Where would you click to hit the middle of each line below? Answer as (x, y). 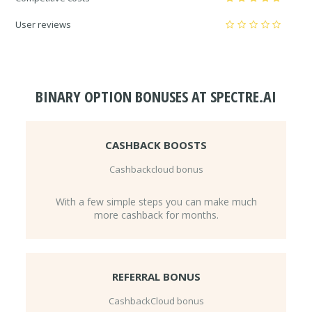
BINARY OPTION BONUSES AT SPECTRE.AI (156, 96)
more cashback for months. (156, 214)
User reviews (44, 24)
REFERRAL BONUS (156, 276)
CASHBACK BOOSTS (156, 145)
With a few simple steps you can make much (156, 201)
